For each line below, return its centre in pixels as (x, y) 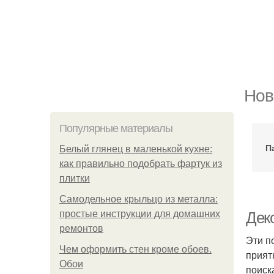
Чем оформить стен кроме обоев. (135, 249)
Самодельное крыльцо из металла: (139, 199)
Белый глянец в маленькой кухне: (136, 149)
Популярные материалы (116, 128)
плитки (75, 178)
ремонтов (81, 228)
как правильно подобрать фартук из (141, 164)
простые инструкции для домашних (140, 214)
